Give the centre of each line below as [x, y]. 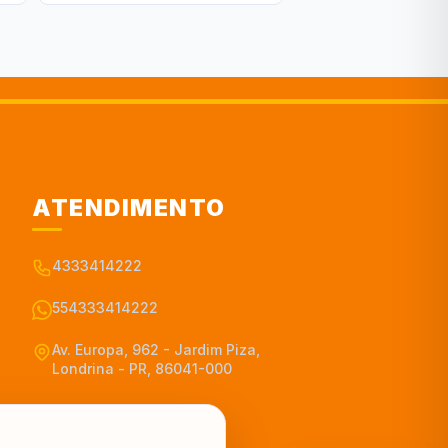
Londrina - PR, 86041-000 [142, 368]
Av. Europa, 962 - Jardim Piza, [156, 349]
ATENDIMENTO [129, 207]
